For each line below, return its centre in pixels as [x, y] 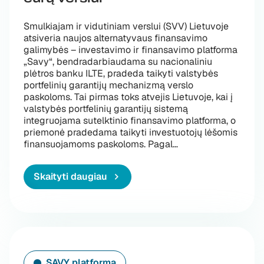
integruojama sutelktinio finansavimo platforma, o [130, 121]
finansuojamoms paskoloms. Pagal [98, 144]
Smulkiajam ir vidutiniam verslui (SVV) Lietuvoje [126, 26]
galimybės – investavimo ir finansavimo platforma [131, 50]
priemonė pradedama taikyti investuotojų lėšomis [131, 132]
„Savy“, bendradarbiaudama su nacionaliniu [118, 62]
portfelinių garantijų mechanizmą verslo [108, 85]
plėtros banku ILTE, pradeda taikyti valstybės [121, 73]
